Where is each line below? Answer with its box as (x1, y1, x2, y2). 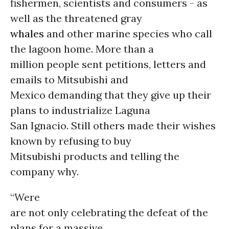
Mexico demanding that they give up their (10, 88, 211, 101)
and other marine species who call (44, 27, 212, 40)
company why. (10, 165, 79, 178)
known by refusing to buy (10, 134, 131, 147)
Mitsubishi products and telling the (10, 150, 179, 163)
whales (10, 27, 44, 40)
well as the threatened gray (10, 12, 142, 25)
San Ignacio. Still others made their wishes (10, 119, 216, 132)
